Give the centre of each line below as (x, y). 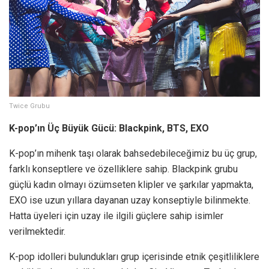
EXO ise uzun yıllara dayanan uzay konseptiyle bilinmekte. (130, 201)
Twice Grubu (29, 106)
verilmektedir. (37, 232)
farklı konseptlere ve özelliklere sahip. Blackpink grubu (123, 169)
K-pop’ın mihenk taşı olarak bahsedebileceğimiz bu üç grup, (133, 154)
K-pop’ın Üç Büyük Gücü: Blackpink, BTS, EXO (109, 128)
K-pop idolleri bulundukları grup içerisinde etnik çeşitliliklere (134, 257)
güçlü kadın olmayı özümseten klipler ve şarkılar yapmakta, (131, 185)
